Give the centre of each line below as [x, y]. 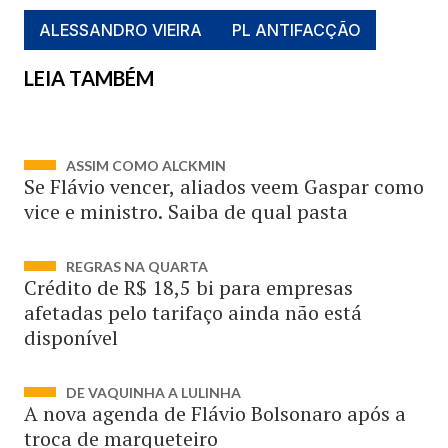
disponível [71, 337]
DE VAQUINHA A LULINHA [153, 392]
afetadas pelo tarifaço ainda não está [193, 312]
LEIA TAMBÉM [89, 78]
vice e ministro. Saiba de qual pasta [186, 211]
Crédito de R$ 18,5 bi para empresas [188, 287]
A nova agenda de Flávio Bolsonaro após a [215, 413]
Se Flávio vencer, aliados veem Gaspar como [224, 186]
